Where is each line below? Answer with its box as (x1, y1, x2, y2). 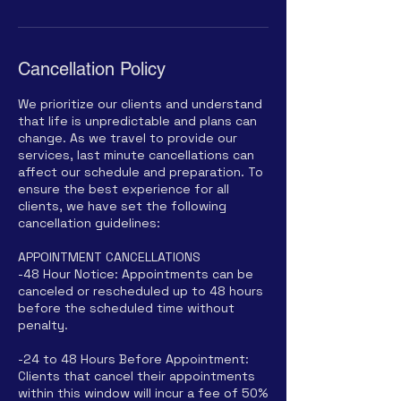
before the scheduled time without (18, 300, 235, 316)
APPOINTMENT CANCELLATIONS (18, 249, 200, 265)
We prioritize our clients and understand (18, 96, 262, 112)
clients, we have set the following (18, 198, 226, 214)
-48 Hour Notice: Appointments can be (18, 266, 253, 282)
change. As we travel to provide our (18, 130, 237, 146)
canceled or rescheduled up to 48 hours (18, 283, 263, 299)
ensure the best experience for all (18, 181, 229, 197)
